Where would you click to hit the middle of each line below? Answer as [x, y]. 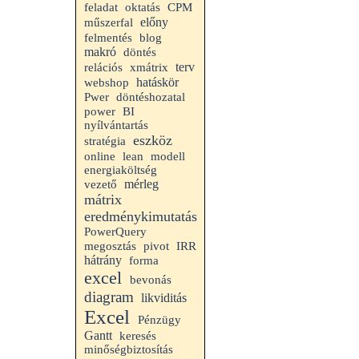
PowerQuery [115, 232]
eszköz [153, 140]
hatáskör [157, 82]
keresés [138, 336]
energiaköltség [121, 170]
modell [168, 156]
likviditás [164, 298]
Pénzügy [159, 320]
